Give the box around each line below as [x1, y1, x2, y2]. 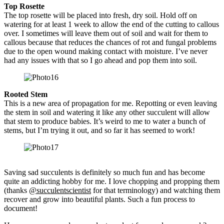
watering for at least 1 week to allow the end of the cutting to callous [4, 19, 219, 28]
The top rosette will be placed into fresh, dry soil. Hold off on [4, 10, 197, 19]
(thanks [4, 185, 29, 194]
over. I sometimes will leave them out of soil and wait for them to [4, 28, 208, 37]
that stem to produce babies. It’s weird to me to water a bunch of [4, 116, 205, 125]
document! [4, 203, 37, 212]
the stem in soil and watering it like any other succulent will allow [4, 107, 210, 116]
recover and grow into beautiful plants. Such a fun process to [4, 194, 195, 203]
